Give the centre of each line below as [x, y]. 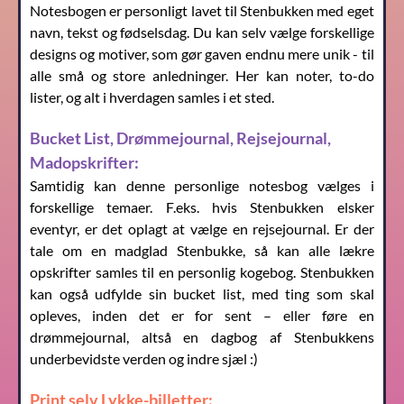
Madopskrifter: [84, 163]
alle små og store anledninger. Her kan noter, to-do [202, 76]
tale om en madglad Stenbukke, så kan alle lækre [202, 251]
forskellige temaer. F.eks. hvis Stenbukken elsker [202, 207]
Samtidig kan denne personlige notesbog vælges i [202, 186]
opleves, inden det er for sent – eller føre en [202, 316]
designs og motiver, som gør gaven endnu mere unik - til [202, 54]
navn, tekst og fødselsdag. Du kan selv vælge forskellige [202, 32]
